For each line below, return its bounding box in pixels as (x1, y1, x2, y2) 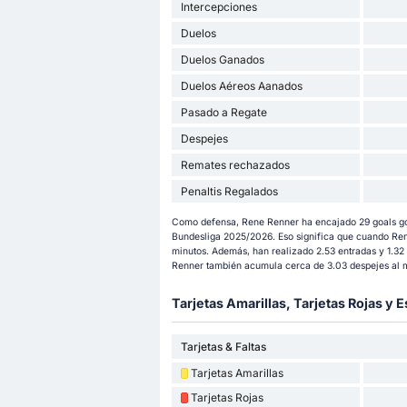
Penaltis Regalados (180, 184, 278, 198)
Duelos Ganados (180, 52, 264, 66)
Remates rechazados (180, 157, 290, 172)
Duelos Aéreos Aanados (180, 78, 303, 93)
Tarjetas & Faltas (180, 340, 266, 354)
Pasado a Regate (180, 104, 267, 119)
